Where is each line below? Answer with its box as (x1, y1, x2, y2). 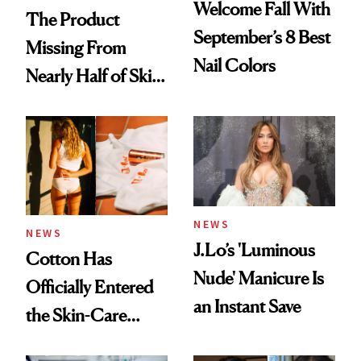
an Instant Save (193, 296, 301, 317)
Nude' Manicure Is (193, 268, 324, 289)
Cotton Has (26, 248, 112, 270)
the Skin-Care (26, 305, 127, 326)
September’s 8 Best (193, 27, 330, 48)
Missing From (26, 37, 126, 59)
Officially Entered (26, 276, 153, 298)
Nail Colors (193, 55, 276, 77)
